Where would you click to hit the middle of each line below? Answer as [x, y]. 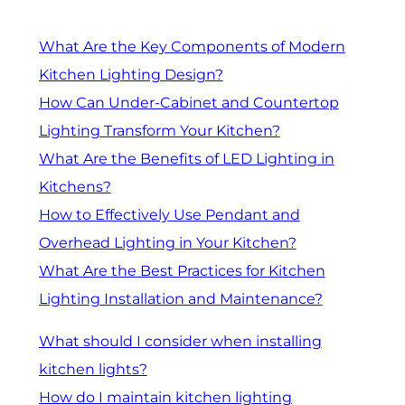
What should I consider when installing [180, 341]
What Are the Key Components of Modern [192, 47]
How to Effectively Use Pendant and [169, 215]
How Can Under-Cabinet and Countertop [188, 103]
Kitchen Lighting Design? [131, 75]
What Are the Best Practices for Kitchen [182, 271]
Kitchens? [75, 187]
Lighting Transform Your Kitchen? [159, 131]
